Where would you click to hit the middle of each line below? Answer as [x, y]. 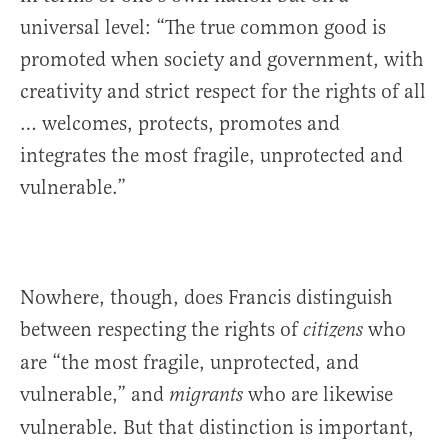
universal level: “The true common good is [203, 28]
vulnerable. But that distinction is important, [217, 428]
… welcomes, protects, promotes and [180, 124]
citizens [333, 331]
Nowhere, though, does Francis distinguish [206, 298]
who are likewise [318, 395]
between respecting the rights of [161, 330]
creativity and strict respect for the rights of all [223, 92]
